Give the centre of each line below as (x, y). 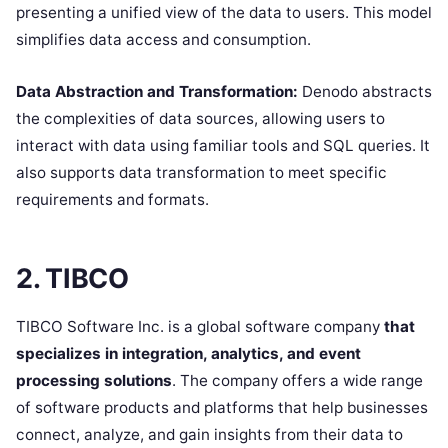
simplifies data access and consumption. (163, 39)
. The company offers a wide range (297, 381)
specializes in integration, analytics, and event (188, 354)
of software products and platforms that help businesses (222, 408)
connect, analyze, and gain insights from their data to (209, 435)
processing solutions (94, 381)
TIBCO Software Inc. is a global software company (200, 327)
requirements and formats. (112, 199)
